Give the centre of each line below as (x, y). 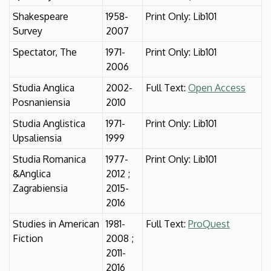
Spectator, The (45, 52)
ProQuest (209, 224)
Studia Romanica (49, 159)
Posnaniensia (41, 102)
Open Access (217, 87)
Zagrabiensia (40, 188)
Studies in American (56, 224)
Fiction (28, 238)
